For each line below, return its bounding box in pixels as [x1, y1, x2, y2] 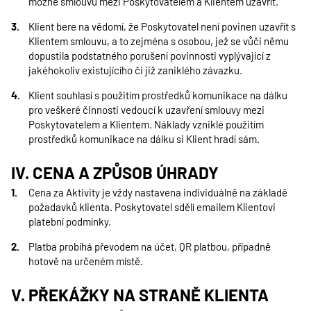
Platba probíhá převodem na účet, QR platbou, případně [28, 240, 271, 253]
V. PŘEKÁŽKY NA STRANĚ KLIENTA [11, 285, 269, 305]
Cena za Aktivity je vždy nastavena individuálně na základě [28, 186, 287, 199]
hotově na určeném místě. [28, 255, 143, 267]
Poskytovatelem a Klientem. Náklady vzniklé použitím [28, 118, 264, 131]
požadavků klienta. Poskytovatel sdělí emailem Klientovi [28, 201, 276, 213]
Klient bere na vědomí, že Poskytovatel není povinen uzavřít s [28, 20, 296, 33]
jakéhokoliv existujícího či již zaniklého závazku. [28, 64, 242, 76]
